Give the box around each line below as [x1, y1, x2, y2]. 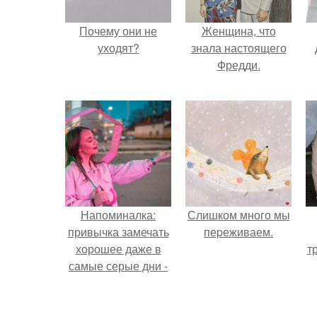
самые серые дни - [69, 258, 168, 274]
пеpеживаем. [204, 224, 273, 240]
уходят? [97, 40, 139, 56]
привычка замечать [67, 224, 169, 240]
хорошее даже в [75, 241, 161, 257]
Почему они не [79, 23, 157, 39]
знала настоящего [190, 40, 287, 56]
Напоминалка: [81, 207, 156, 223]
